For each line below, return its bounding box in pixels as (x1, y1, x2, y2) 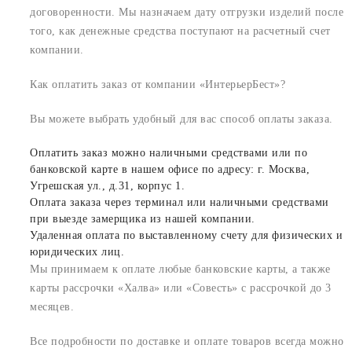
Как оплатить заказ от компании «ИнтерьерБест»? (30, 78, 285, 90)
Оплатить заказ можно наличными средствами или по (30, 146, 307, 159)
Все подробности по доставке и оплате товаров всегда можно (30, 335, 344, 347)
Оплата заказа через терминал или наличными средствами (30, 196, 329, 208)
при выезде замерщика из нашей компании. (30, 212, 255, 225)
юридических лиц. (30, 245, 124, 258)
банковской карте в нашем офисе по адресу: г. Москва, (30, 163, 310, 175)
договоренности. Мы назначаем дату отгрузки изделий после (30, 5, 343, 18)
